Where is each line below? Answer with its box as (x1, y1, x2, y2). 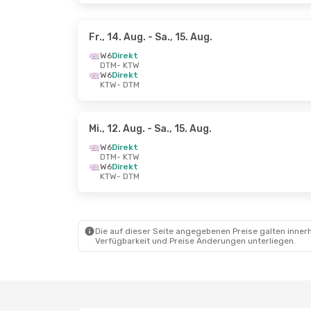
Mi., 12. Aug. (89, 123, 145, 135)
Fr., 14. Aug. (89, 31, 146, 43)
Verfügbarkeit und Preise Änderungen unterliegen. (95, 236, 296, 246)
